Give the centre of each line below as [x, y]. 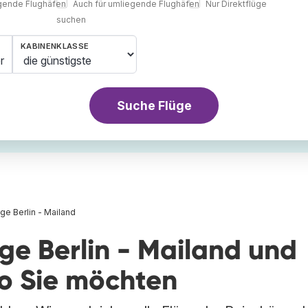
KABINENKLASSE [55, 46]
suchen [71, 20]
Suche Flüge [154, 105]
